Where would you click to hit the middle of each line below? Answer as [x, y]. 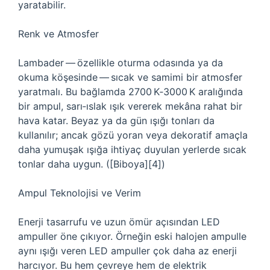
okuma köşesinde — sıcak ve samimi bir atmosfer [130, 77]
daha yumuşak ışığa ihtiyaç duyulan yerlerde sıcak [132, 149]
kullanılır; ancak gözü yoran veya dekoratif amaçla [133, 135]
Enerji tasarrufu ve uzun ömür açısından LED [119, 222]
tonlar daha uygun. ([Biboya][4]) [92, 164]
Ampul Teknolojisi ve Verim [80, 193]
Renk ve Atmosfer [58, 34]
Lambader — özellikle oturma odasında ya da [121, 63]
